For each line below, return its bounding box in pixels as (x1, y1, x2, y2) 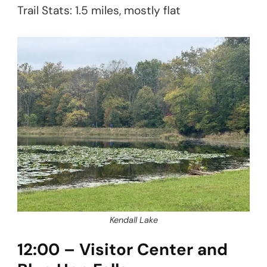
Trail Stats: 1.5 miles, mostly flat (17, 3, 181, 18)
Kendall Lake (109, 215, 158, 226)
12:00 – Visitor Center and (17, 238, 228, 260)
